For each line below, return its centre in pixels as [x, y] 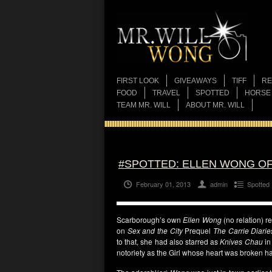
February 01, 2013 [163, 184]
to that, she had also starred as [168, 241]
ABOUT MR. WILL [215, 105]
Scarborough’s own [150, 219]
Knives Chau [241, 241]
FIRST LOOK [138, 81]
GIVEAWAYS [195, 81]
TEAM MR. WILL [144, 105]
